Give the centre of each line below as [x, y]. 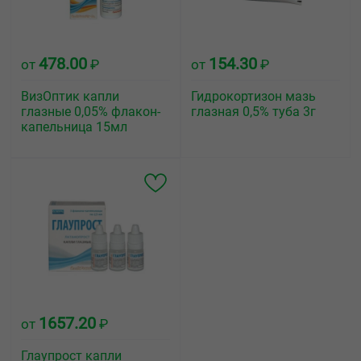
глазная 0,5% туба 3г [253, 112]
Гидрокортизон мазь [253, 96]
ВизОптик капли [70, 96]
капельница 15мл [74, 127]
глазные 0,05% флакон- [91, 112]
